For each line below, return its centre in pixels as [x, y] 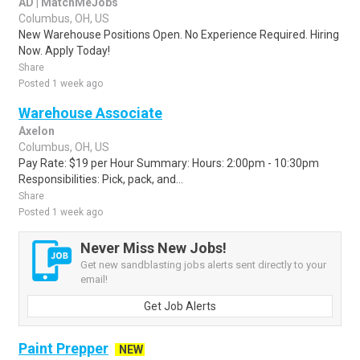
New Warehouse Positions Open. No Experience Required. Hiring [179, 35]
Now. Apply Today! [64, 51]
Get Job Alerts [180, 306]
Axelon [37, 131]
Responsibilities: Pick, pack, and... [101, 179]
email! [94, 279]
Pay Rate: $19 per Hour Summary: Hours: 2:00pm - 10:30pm [169, 163]
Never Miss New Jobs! [153, 248]
